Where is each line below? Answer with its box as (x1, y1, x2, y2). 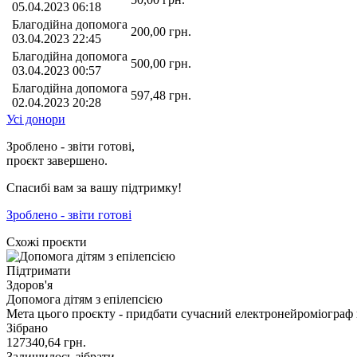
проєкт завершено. (6, 153, 108, 167)
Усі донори (6, 112, 65, 126)
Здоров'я (6, 277, 53, 292)
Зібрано (6, 320, 48, 335)
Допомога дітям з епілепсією (6, 292, 163, 306)
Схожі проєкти (6, 234, 87, 249)
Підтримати (6, 263, 71, 277)
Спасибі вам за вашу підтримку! (6, 180, 182, 194)
